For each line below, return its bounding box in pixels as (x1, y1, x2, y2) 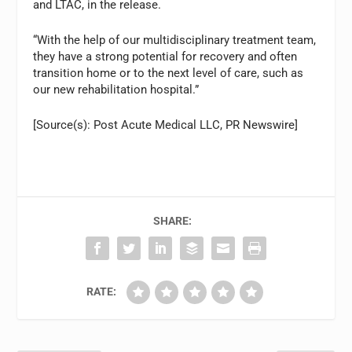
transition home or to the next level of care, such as (33, 65, 304, 80)
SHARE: (152, 214, 192, 227)
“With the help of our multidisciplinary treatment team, (33, 32, 317, 47)
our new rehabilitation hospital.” (33, 82, 200, 97)
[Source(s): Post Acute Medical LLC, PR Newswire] (33, 117, 299, 132)
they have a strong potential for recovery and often (33, 49, 298, 64)
